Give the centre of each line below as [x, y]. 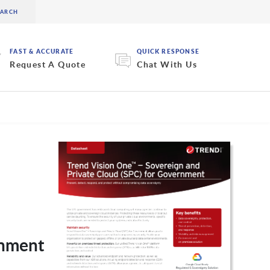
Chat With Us [167, 64]
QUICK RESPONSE [168, 52]
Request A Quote [48, 64]
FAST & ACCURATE [42, 52]
